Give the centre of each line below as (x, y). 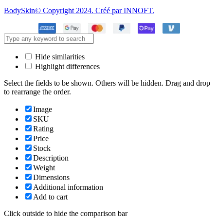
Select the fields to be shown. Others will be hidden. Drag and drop (107, 83)
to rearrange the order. (37, 92)
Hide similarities (59, 57)
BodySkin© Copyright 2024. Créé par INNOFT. (79, 10)
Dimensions (51, 177)
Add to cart (50, 197)
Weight (44, 168)
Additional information (68, 187)
